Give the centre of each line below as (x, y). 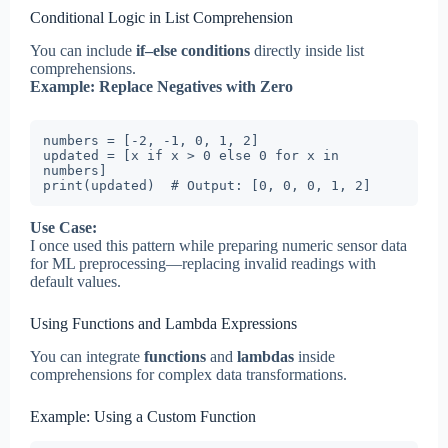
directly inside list (307, 51)
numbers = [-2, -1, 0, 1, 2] (151, 141)
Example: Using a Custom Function (143, 417)
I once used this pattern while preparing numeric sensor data (218, 246)
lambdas (265, 357)
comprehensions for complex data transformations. (188, 375)
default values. (75, 282)
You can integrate (87, 357)
